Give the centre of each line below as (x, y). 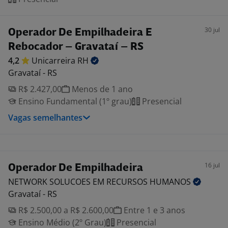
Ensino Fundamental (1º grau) (74, 101)
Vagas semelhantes (45, 118)
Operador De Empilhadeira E (80, 33)
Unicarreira (54, 61)
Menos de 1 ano (101, 89)
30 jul (212, 30)
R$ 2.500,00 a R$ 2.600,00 (65, 210)
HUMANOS (171, 182)
